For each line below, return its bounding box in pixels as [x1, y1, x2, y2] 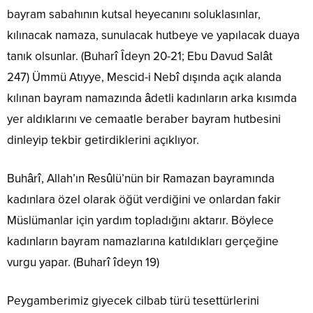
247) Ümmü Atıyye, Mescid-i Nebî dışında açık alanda [7, 69, 282, 85]
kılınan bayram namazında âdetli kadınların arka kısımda [7, 90, 297, 105]
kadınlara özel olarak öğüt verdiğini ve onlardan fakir [7, 191, 281, 207]
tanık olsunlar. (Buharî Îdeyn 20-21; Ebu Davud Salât [7, 48, 272, 64]
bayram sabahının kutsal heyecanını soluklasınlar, [7, 6, 261, 22]
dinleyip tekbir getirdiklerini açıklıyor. [7, 132, 199, 147]
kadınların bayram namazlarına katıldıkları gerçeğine [7, 233, 279, 249]
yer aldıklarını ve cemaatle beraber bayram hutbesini [7, 111, 281, 126]
